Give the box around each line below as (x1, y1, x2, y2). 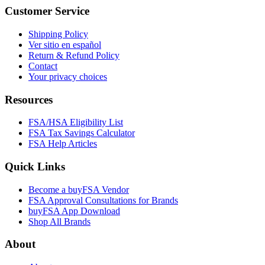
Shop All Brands (28, 216, 91, 227)
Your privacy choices (28, 71, 107, 82)
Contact (28, 60, 57, 71)
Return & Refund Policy (28, 50, 119, 60)
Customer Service (5, 5, 89, 18)
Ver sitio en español (28, 39, 101, 50)
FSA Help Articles (28, 138, 97, 149)
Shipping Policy (28, 28, 88, 39)
